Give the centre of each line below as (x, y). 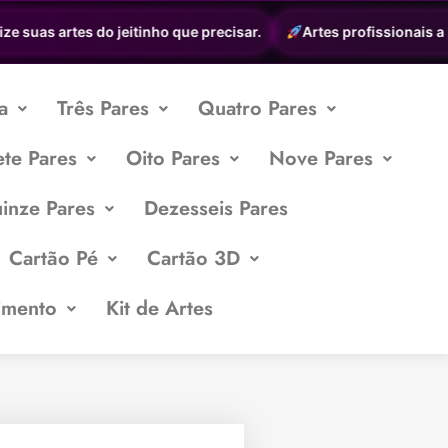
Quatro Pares (258, 108)
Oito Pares (173, 158)
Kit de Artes (160, 308)
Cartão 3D (194, 258)
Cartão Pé (54, 258)
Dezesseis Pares (216, 208)
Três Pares (103, 108)
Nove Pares (321, 158)
